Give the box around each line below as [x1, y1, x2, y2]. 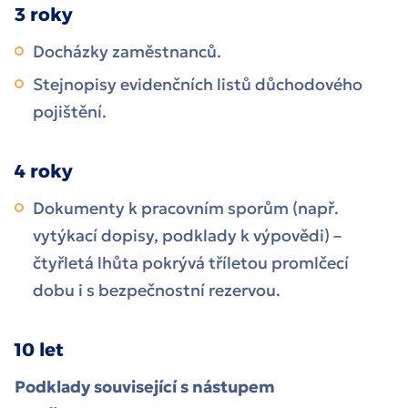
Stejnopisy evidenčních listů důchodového [33, 74, 362, 96]
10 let [15, 339, 68, 362]
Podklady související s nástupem [15, 376, 275, 398]
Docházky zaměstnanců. [33, 41, 221, 63]
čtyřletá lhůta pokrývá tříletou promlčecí [33, 252, 349, 274]
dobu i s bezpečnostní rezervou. [33, 280, 284, 301]
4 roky [15, 160, 73, 183]
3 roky [15, 4, 73, 26]
